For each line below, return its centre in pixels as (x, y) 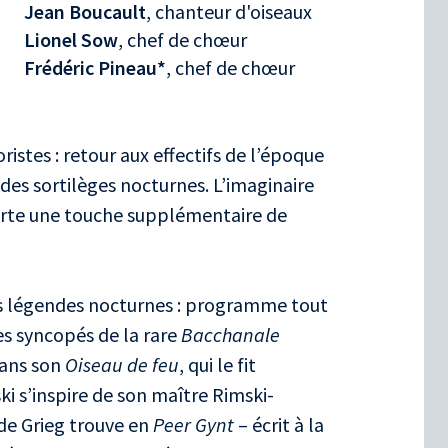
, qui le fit (217, 364)
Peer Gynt (193, 424)
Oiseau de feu (120, 364)
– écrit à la (279, 424)
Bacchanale (228, 334)
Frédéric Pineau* (95, 67)
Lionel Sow (71, 39)
